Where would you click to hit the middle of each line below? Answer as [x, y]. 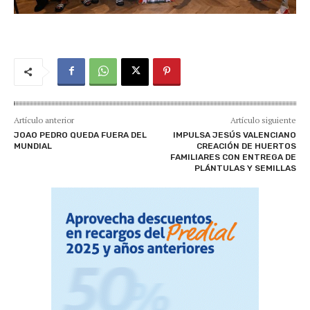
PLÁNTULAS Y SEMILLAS [245, 168]
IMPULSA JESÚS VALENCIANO [234, 135]
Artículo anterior [44, 120]
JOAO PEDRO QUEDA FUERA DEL [80, 135]
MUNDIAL [33, 146]
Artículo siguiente [263, 120]
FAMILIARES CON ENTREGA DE [233, 157]
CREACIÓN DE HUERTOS [246, 146]
